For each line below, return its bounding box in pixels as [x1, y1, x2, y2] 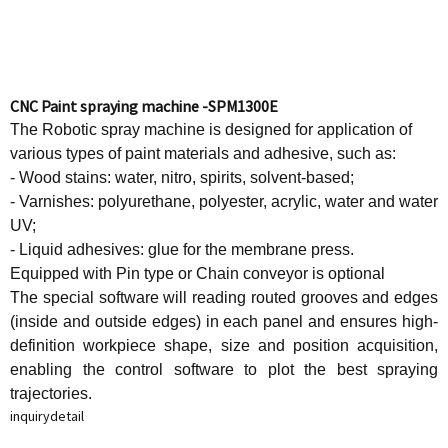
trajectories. [10, 385, 92, 402]
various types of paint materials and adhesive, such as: [10, 145, 396, 162]
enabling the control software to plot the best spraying [10, 361, 438, 378]
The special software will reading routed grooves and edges [10, 289, 438, 306]
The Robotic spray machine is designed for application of [10, 121, 412, 138]
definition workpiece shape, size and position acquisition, [10, 337, 438, 354]
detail [50, 407, 84, 425]
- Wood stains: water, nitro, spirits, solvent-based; [10, 169, 354, 186]
